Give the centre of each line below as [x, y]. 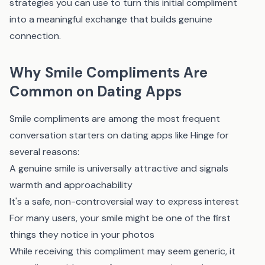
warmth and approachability [71, 185]
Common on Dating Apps [96, 91]
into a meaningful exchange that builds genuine [111, 19]
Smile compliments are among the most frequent [115, 119]
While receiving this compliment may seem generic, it [122, 251]
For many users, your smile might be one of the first [120, 218]
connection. [35, 36]
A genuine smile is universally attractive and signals [119, 168]
